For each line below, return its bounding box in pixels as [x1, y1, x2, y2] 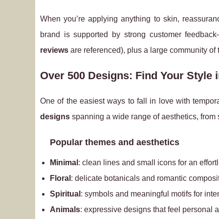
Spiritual [50, 190, 81, 198]
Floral [50, 174, 71, 182]
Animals [50, 205, 80, 214]
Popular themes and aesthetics [50, 137, 179, 147]
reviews [40, 46, 68, 54]
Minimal [50, 158, 78, 167]
